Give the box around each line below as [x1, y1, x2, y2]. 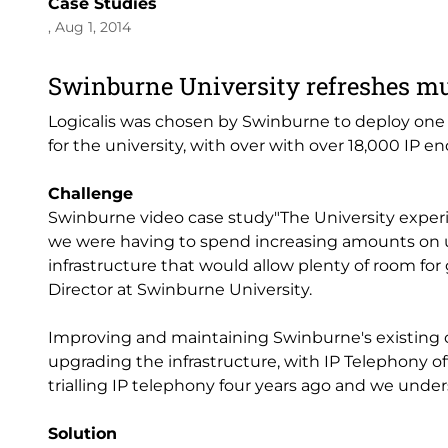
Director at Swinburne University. [48, 280, 312, 299]
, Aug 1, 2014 [48, 18, 131, 36]
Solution [48, 424, 117, 443]
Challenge [48, 184, 133, 203]
